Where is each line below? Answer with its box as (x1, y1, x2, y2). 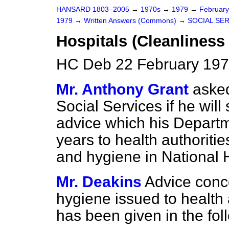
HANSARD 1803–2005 (56, 6, 129, 13)
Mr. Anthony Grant (56, 81, 189, 98)
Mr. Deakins (56, 173, 142, 190)
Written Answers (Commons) (84, 17, 178, 25)
